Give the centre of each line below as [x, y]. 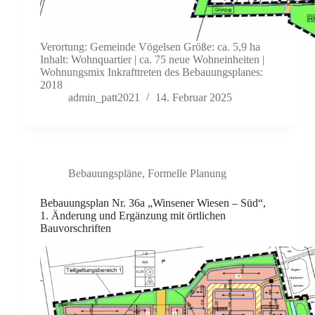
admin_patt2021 [104, 98]
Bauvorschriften [75, 229]
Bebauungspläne [105, 174]
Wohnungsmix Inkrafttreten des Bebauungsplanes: [151, 72]
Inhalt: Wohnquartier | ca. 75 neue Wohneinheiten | [152, 60]
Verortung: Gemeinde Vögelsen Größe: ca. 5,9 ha [150, 47]
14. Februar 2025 [193, 98]
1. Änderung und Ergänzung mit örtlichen [133, 216]
